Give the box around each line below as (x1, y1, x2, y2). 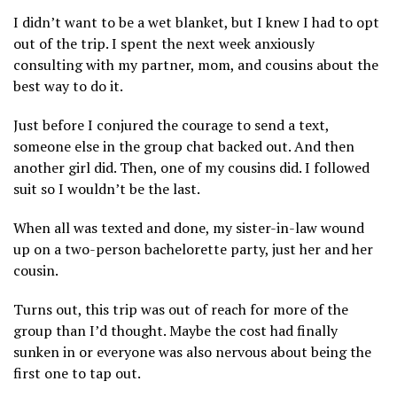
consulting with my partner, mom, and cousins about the (13, 55, 378, 75)
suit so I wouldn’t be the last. (13, 179, 200, 199)
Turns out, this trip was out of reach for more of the (13, 300, 348, 320)
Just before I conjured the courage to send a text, (13, 115, 329, 136)
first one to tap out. (13, 363, 141, 384)
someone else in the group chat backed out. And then (13, 136, 354, 157)
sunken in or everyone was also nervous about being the (13, 342, 371, 362)
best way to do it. (13, 76, 123, 97)
